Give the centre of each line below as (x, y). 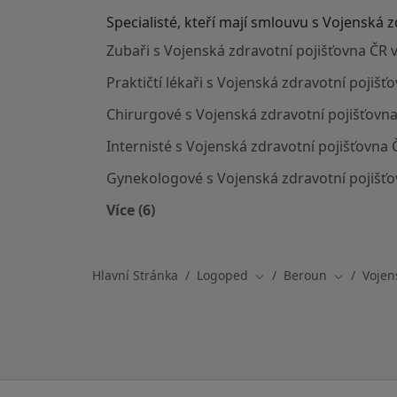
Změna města (294, 276)
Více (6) (131, 210)
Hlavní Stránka (135, 275)
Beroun (305, 275)
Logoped (222, 275)
